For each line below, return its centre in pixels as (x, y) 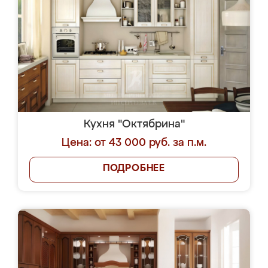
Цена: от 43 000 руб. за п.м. (134, 143)
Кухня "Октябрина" (134, 124)
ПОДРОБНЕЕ (134, 169)
